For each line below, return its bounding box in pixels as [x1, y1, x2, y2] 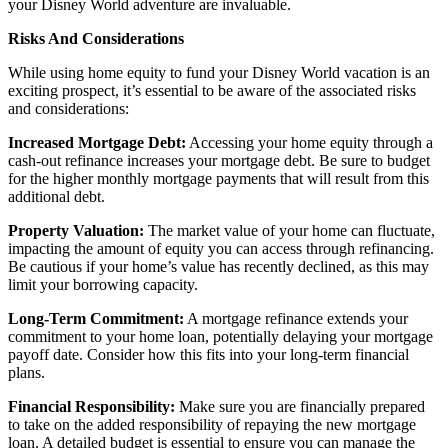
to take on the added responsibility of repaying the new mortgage [8, 415, 416, 433]
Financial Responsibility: [8, 397, 175, 415]
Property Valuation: [8, 221, 144, 239]
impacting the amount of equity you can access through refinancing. [8, 239, 434, 257]
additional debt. [8, 187, 105, 205]
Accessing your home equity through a [186, 133, 433, 151]
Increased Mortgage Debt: [8, 133, 186, 151]
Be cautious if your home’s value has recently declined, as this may [8, 257, 429, 275]
